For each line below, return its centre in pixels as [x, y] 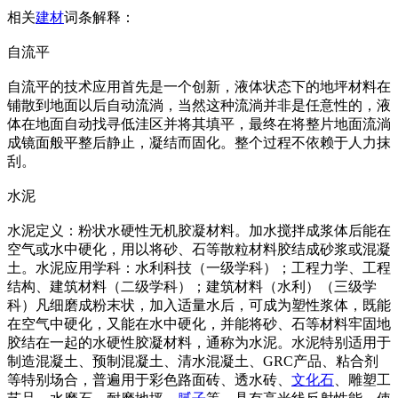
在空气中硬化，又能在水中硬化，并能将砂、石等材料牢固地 [199, 324]
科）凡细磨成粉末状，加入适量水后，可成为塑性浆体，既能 [199, 305]
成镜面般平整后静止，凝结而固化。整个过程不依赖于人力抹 [199, 143]
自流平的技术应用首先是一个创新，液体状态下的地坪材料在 [199, 87]
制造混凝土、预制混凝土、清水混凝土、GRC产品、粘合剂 [193, 361]
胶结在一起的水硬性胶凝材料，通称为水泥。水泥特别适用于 [199, 342]
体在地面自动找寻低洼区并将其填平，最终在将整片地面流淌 [199, 124]
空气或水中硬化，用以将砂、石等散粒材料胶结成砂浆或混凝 [199, 249]
